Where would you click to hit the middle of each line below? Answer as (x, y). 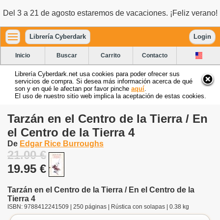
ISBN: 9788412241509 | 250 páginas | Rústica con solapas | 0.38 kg (98, 206)
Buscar (67, 55)
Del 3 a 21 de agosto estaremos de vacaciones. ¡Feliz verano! (110, 13)
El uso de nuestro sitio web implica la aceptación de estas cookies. (110, 96)
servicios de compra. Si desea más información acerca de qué (104, 81)
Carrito (111, 55)
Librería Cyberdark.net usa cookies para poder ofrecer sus (97, 74)
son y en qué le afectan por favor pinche (73, 88)
